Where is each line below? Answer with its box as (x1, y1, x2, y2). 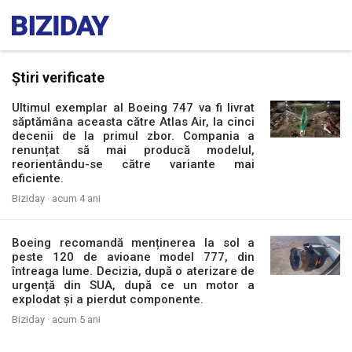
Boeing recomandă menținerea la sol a (12, 236, 255, 250)
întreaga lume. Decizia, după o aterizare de (12, 264, 255, 278)
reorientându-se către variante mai (12, 157, 255, 171)
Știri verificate (12, 69, 104, 86)
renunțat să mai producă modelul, (12, 143, 255, 157)
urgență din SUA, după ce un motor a (12, 278, 255, 292)
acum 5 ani (52, 313, 101, 325)
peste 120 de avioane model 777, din (12, 250, 255, 264)
